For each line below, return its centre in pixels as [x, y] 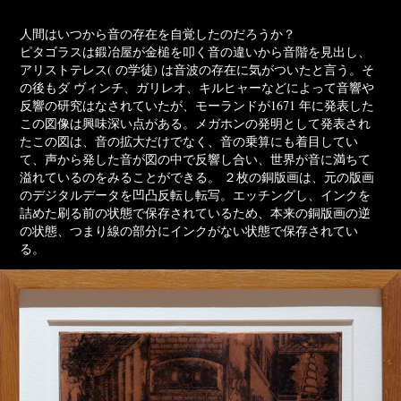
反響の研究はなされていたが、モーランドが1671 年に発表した [197, 105]
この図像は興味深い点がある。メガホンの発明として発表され [196, 123]
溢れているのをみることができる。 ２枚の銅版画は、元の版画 [197, 176]
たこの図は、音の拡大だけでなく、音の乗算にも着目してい [189, 141]
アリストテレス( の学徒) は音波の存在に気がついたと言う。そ [197, 69]
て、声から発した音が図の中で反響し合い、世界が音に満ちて [196, 158]
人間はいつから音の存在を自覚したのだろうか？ [158, 33]
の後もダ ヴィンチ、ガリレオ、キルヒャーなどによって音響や [197, 87]
